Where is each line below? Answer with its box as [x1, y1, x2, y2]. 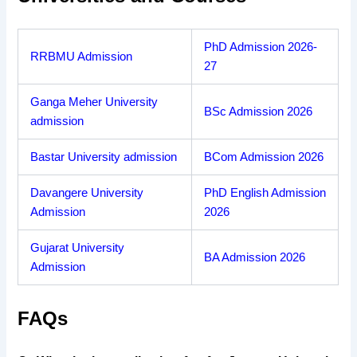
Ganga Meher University [30, 95, 159, 108]
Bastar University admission [30, 150, 178, 163]
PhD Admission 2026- [204, 40, 318, 53]
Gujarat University [30, 241, 125, 254]
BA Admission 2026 [204, 250, 306, 264]
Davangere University [30, 186, 144, 199]
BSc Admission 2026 [204, 104, 313, 118]
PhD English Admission [204, 186, 327, 199]
